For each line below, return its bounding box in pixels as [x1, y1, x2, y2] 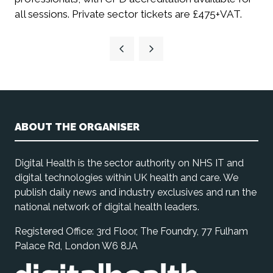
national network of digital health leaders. [15, 201, 199, 213]
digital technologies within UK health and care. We [15, 172, 238, 184]
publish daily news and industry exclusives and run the [15, 186, 257, 199]
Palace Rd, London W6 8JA [15, 240, 138, 252]
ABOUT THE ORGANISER [15, 121, 140, 133]
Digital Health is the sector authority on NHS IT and [15, 157, 244, 169]
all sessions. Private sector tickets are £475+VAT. [15, 8, 242, 21]
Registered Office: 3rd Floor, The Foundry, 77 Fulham [15, 225, 248, 238]
